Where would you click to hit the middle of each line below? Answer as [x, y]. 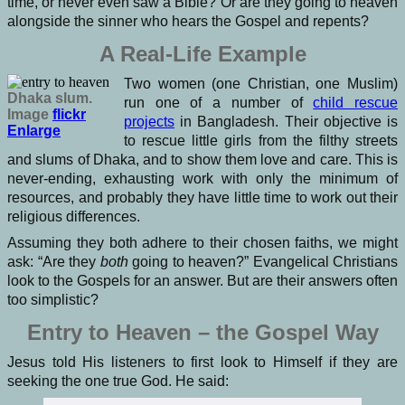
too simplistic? [53, 299]
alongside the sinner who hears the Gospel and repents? [188, 21]
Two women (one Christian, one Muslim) [261, 83]
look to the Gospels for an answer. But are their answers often [202, 280]
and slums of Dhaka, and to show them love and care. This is [202, 159]
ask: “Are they [54, 261]
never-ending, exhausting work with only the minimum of [202, 178]
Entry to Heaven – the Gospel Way [202, 332]
